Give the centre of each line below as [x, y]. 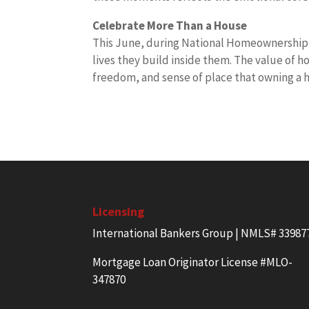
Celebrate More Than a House [170, 26]
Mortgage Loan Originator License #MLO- [193, 262]
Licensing [119, 211]
